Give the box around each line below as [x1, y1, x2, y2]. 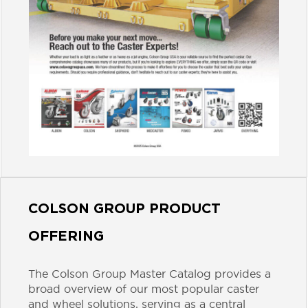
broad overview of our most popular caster [28, 282, 259, 295]
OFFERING [28, 227, 104, 243]
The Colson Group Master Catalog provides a [28, 267, 271, 280]
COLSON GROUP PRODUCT [28, 199, 221, 216]
